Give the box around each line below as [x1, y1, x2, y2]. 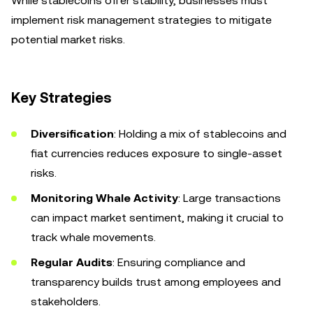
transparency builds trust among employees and [31, 275, 281, 289]
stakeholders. [31, 295, 101, 308]
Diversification [31, 127, 114, 140]
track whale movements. [31, 231, 156, 244]
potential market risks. [11, 33, 125, 46]
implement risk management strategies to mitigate [11, 13, 272, 27]
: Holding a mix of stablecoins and [114, 127, 286, 140]
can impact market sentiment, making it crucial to [31, 211, 284, 224]
